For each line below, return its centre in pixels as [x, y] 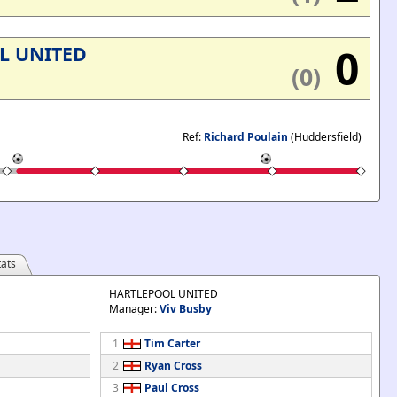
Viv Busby [185, 309]
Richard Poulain [246, 137]
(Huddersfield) [325, 137]
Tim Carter [172, 343]
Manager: [134, 309]
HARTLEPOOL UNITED [163, 294]
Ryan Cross [173, 366]
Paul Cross [171, 388]
